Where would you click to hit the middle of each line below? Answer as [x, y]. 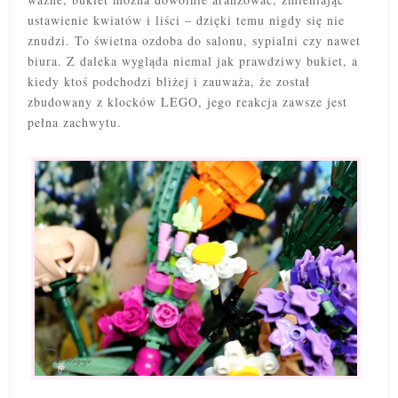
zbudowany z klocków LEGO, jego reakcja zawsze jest [187, 102]
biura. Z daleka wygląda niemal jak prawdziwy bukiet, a [193, 61]
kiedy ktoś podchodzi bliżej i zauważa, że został [169, 82]
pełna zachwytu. [75, 123]
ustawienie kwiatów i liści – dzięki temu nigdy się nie [186, 20]
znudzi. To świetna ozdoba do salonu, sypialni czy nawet [194, 41]
